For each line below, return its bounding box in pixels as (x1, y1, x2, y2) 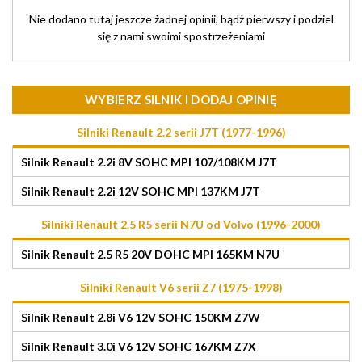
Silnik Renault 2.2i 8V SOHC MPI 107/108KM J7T (21, 154, 277, 169)
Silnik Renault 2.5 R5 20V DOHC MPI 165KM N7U (21, 246, 280, 261)
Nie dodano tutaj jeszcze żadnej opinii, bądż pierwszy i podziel (28, 11, 334, 26)
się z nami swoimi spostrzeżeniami (97, 28, 265, 43)
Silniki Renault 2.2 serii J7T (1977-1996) (76, 124, 286, 139)
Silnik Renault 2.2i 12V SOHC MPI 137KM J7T (21, 183, 260, 198)
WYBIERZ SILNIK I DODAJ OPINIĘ (85, 91, 277, 107)
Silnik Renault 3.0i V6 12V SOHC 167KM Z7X (21, 339, 256, 353)
